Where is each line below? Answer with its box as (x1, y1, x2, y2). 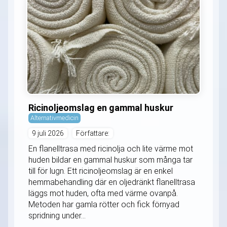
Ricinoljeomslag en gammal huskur (28, 102, 173, 113)
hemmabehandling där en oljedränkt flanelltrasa (28, 177, 195, 187)
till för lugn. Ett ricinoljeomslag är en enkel (28, 166, 173, 176)
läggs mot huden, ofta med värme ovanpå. (28, 188, 178, 198)
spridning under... (28, 210, 86, 220)
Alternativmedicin (30, 113, 79, 122)
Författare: (76, 129, 109, 137)
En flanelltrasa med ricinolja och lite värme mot (28, 143, 193, 154)
